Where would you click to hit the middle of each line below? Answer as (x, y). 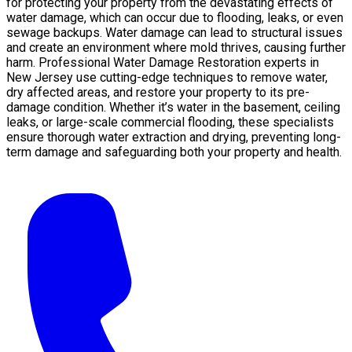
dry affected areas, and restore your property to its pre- (158, 92)
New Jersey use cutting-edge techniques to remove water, (167, 77)
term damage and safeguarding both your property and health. (174, 152)
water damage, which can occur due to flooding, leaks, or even (175, 17)
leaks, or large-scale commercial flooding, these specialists (170, 122)
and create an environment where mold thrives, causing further (176, 47)
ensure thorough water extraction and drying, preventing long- (174, 137)
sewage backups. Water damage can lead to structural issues (174, 32)
